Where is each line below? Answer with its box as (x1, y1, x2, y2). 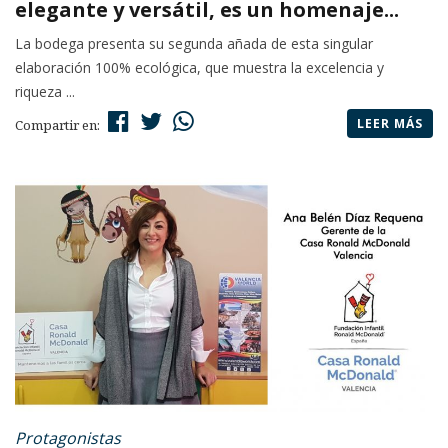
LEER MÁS (357, 115, 423, 133)
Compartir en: (15, 116, 103, 135)
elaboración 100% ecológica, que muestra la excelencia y (15, 58, 384, 78)
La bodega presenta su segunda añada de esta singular (15, 34, 373, 54)
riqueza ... (15, 82, 75, 102)
